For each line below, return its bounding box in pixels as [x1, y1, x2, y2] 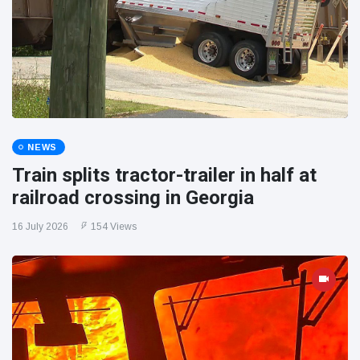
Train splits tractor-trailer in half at [12, 164, 317, 187]
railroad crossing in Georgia [12, 186, 254, 210]
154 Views [91, 221, 137, 233]
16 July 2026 [12, 221, 68, 233]
